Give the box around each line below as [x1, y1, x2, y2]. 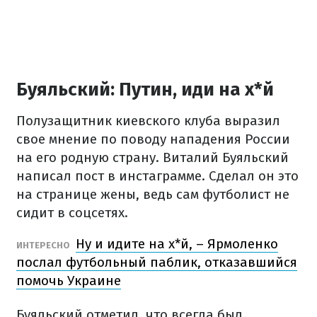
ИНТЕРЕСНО [16, 240, 72, 250]
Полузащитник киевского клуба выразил [16, 113, 280, 129]
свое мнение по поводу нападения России [16, 131, 290, 147]
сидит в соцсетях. [16, 204, 128, 221]
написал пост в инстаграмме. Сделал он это [16, 168, 299, 184]
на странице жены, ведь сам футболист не [16, 186, 289, 202]
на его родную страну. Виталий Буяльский [16, 149, 289, 166]
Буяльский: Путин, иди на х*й [16, 79, 274, 100]
